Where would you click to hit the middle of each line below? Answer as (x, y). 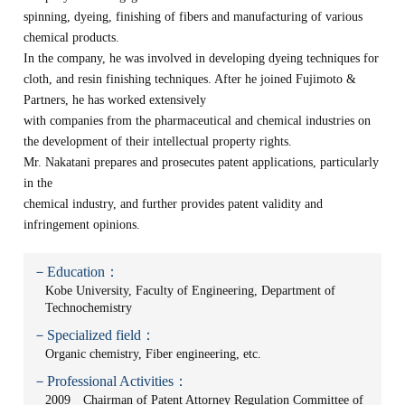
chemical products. (72, 38)
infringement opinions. (82, 225)
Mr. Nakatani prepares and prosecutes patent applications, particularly (202, 162)
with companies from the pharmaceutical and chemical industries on (198, 121)
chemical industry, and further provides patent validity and (174, 204)
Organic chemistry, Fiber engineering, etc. (154, 354)
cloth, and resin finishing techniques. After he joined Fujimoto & (190, 79)
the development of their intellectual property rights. (158, 141)
